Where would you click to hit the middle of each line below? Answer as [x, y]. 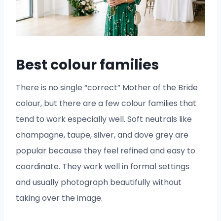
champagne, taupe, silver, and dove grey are [102, 135]
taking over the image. [59, 198]
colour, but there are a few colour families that [106, 103]
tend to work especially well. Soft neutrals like [104, 119]
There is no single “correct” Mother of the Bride [107, 87]
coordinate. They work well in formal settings [103, 166]
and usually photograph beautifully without [99, 182]
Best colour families [87, 65]
